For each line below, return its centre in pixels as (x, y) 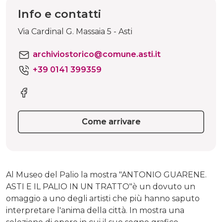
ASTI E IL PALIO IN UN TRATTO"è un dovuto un (101, 186)
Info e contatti (59, 14)
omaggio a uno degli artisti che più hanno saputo (103, 198)
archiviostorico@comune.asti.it (97, 54)
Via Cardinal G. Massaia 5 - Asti (75, 31)
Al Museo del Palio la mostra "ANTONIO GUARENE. (106, 174)
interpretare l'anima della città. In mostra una (95, 210)
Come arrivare (111, 122)
